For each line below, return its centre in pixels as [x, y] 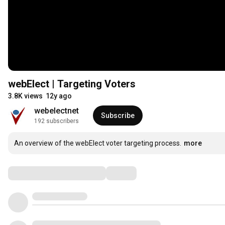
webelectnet [57, 111]
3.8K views [25, 96]
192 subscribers [57, 121]
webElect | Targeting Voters [72, 84]
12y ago [59, 96]
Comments [33, 173]
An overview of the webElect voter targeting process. [98, 143]
